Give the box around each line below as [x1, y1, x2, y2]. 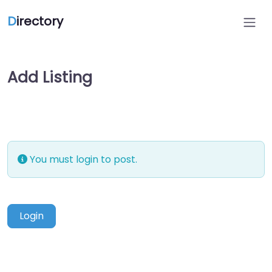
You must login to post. [27, 152, 137, 166]
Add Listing [7, 67, 92, 88]
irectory [16, 13, 63, 30]
